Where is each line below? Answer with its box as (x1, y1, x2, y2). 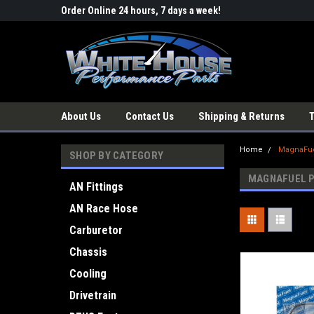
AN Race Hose (69, 202, 138, 215)
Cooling (69, 267, 107, 280)
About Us (61, 110, 101, 123)
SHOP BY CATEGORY (69, 149, 163, 162)
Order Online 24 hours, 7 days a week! (61, 5, 221, 16)
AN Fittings (69, 180, 123, 193)
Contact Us (125, 110, 174, 123)
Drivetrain (69, 289, 116, 302)
